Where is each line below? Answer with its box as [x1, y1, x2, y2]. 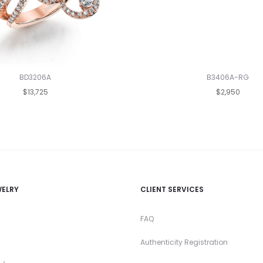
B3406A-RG [207, 72, 249, 82]
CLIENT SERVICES [140, 184, 204, 194]
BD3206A [19, 72, 51, 82]
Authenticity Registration [140, 237, 228, 247]
